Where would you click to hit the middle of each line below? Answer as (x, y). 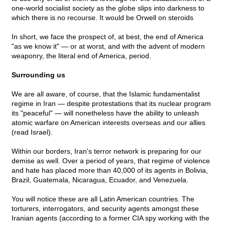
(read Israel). (32, 132)
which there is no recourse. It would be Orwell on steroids (102, 18)
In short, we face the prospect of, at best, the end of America (107, 37)
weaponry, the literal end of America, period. (81, 56)
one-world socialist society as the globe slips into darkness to (108, 8)
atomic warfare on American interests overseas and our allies (108, 123)
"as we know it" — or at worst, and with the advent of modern (108, 46)
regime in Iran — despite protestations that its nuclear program (111, 104)
